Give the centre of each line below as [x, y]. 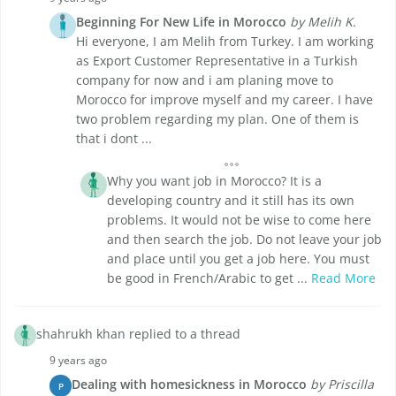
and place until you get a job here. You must [238, 259]
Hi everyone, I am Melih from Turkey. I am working [225, 42]
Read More [343, 278]
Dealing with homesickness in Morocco [189, 385]
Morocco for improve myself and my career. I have [225, 100]
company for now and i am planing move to [205, 80]
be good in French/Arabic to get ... [209, 278]
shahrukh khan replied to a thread [138, 334]
